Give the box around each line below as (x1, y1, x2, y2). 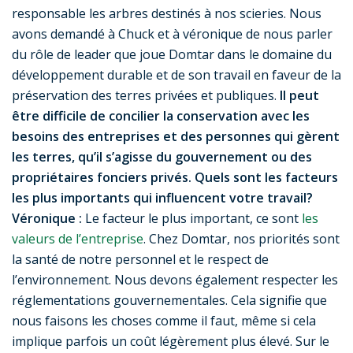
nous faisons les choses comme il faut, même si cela (12, 312, 316, 330)
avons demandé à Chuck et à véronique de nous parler (12, 25, 333, 43)
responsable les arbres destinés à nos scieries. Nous (12, 5, 321, 23)
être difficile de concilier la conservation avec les (12, 107, 310, 125)
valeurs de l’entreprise (12, 230, 143, 248)
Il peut (280, 87, 319, 105)
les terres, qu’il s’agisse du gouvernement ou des (12, 148, 312, 166)
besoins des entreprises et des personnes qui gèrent (12, 128, 340, 146)
